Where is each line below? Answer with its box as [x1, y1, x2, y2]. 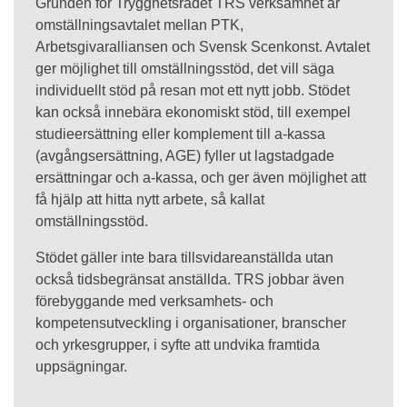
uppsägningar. [35, 359, 127, 375]
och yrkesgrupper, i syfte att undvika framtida [35, 337, 320, 353]
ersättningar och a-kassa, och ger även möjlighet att [35, 170, 366, 186]
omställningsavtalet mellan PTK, [35, 17, 243, 34]
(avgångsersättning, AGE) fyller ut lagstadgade [35, 148, 334, 164]
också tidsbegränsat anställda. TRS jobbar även [35, 272, 344, 288]
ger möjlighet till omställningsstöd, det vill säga [35, 61, 334, 77]
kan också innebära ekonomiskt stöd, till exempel [35, 104, 351, 121]
